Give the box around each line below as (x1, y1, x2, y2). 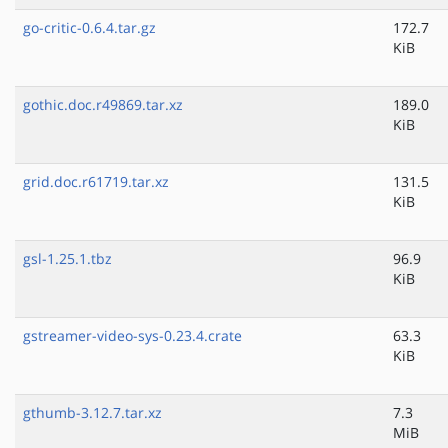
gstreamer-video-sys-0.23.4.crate (23, 326, 242, 346)
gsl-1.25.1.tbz (23, 249, 112, 269)
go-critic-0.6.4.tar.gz (23, 18, 156, 38)
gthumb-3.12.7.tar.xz (23, 403, 162, 423)
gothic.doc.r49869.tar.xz (23, 95, 183, 115)
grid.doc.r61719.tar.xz (23, 172, 169, 192)
